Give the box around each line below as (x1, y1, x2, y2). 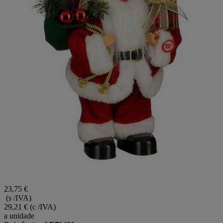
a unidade (4, 211, 34, 220)
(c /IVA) (30, 202, 56, 211)
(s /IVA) (4, 193, 31, 202)
